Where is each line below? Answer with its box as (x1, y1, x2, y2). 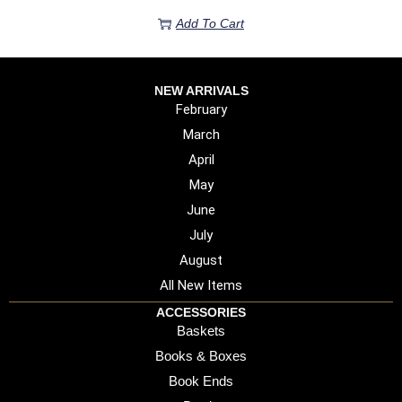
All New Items (160, 277, 242, 294)
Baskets (177, 323, 225, 339)
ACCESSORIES (156, 305, 246, 320)
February (175, 101, 227, 118)
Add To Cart (176, 16, 244, 31)
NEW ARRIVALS (153, 83, 249, 99)
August (179, 252, 223, 269)
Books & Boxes (155, 348, 247, 364)
